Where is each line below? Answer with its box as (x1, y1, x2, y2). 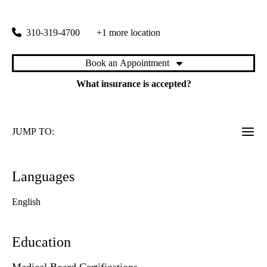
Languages (12, 169, 74, 185)
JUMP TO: (12, 126, 54, 137)
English (12, 197, 41, 207)
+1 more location (97, 27, 160, 38)
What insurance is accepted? (76, 79, 191, 89)
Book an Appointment (85, 58, 169, 69)
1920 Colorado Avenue (12, 4, 106, 14)
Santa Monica (106, 4, 162, 14)
